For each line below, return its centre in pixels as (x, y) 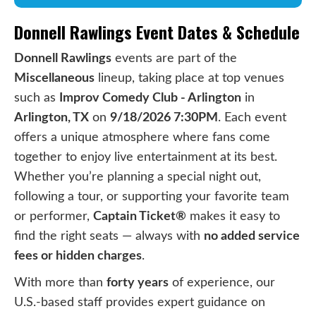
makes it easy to (233, 216)
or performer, (54, 216)
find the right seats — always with (109, 236)
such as (37, 97)
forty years (138, 282)
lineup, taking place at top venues (189, 78)
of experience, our (222, 282)
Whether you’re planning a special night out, (138, 176)
